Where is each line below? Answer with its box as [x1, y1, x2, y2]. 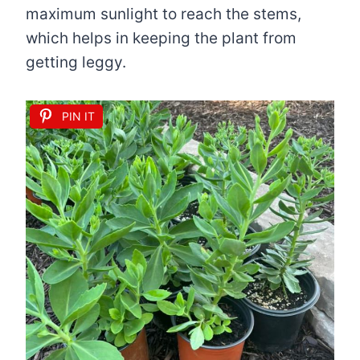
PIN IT [62, 108, 95, 123]
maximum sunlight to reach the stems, [26, 4, 301, 23]
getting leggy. [26, 52, 126, 72]
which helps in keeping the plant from [26, 28, 297, 47]
